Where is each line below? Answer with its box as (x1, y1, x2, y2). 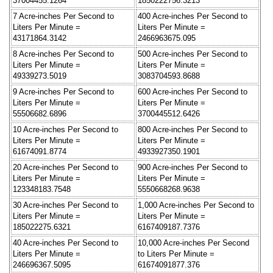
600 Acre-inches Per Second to (138, 87, 247, 96)
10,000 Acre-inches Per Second (138, 238, 249, 247)
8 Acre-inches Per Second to (13, 49, 114, 58)
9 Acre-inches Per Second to (13, 87, 114, 96)
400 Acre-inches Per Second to (138, 11, 247, 21)
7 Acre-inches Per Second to (13, 11, 114, 21)
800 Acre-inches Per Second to (138, 124, 247, 134)
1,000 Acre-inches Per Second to (138, 200, 254, 210)
